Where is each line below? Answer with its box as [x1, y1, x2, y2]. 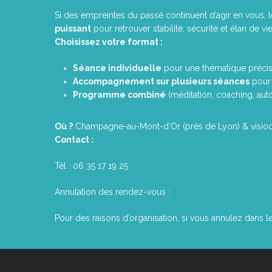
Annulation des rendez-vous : [55, 186, 170, 197]
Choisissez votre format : [55, 36, 163, 47]
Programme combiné [73, 89, 166, 100]
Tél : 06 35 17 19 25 [55, 160, 128, 171]
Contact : [55, 134, 93, 144]
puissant [55, 23, 91, 33]
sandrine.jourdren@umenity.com [96, 134, 223, 144]
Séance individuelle [73, 63, 161, 73]
